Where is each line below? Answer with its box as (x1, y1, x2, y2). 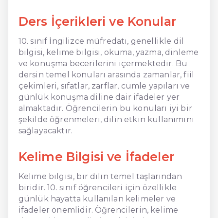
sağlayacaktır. (18, 126, 73, 135)
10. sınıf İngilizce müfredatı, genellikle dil (18, 36, 184, 46)
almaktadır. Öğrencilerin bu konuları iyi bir (18, 103, 192, 113)
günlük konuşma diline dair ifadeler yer (18, 92, 180, 102)
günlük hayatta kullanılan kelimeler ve (18, 194, 176, 203)
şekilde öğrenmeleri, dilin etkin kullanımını (18, 114, 194, 124)
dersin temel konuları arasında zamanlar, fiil (18, 70, 194, 79)
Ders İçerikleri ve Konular (18, 14, 176, 29)
